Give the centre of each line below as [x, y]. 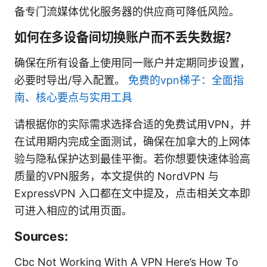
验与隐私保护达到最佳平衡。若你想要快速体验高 [132, 159]
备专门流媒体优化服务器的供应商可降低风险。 [127, 12]
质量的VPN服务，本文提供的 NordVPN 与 [117, 176]
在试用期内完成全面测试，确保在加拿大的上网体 [132, 142]
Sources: [41, 237]
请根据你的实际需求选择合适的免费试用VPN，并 [133, 125]
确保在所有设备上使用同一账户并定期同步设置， [132, 63]
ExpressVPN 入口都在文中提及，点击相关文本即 [132, 194]
